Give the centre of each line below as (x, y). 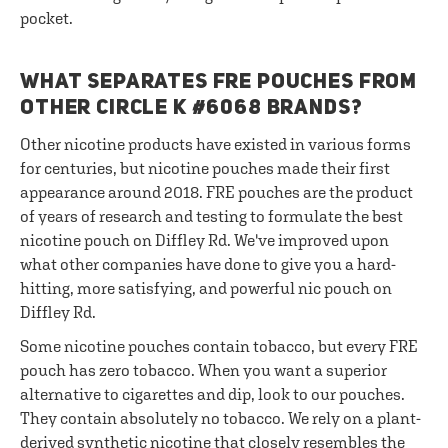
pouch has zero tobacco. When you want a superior (203, 370)
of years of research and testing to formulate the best (211, 216)
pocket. (46, 18)
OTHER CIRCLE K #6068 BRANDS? (191, 108)
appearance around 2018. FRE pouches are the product (216, 192)
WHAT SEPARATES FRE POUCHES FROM (219, 82)
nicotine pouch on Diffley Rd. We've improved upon (204, 240)
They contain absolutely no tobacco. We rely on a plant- (220, 418)
